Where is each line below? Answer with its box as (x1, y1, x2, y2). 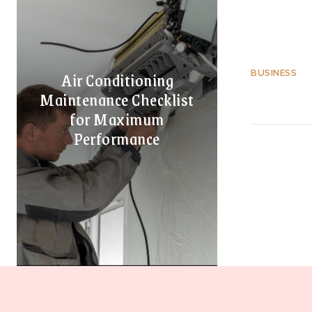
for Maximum (70, 105, 164, 132)
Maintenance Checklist (40, 86, 194, 113)
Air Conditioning (61, 66, 173, 93)
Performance (74, 125, 160, 152)
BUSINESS (251, 68, 297, 78)
